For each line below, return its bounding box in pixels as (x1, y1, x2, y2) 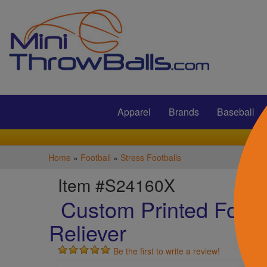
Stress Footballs (120, 151, 181, 163)
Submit (110, 63, 137, 75)
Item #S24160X (58, 173, 176, 197)
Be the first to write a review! (113, 245, 221, 257)
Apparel (117, 105, 151, 119)
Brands (168, 105, 199, 119)
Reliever (49, 217, 127, 247)
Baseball (216, 105, 254, 119)
